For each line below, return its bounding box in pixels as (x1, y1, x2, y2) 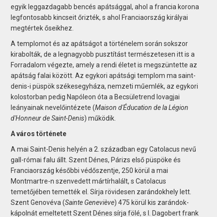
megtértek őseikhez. (11, 24, 74, 32)
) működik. (84, 114, 116, 122)
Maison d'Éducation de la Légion (95, 103, 189, 111)
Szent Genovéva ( (11, 198, 65, 206)
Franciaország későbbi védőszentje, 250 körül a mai (11, 166, 169, 174)
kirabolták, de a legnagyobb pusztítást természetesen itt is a (11, 50, 195, 58)
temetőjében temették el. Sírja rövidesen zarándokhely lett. (11, 187, 192, 196)
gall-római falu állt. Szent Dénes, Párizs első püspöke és (11, 155, 181, 164)
